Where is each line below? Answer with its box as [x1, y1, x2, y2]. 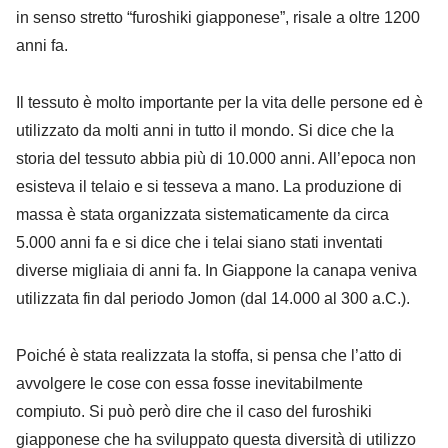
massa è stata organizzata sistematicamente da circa [16, 205, 389, 223]
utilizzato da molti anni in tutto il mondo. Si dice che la [16, 121, 394, 139]
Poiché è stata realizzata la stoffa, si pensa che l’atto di [16, 346, 402, 364]
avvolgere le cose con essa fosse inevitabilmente [16, 374, 363, 392]
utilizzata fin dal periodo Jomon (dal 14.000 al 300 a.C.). [16, 289, 410, 307]
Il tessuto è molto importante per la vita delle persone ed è [16, 93, 423, 111]
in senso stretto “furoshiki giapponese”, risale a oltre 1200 [16, 8, 420, 26]
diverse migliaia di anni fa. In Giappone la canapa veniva [16, 261, 417, 279]
